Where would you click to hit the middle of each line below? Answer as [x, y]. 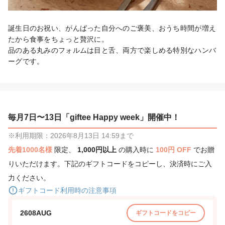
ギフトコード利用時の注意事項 [67, 191]
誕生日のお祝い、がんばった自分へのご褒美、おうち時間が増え [112, 28]
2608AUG [36, 213]
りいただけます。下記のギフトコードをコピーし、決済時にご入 [110, 164]
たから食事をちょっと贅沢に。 [58, 39]
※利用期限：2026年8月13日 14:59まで [71, 136]
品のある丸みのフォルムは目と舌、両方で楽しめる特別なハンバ [112, 50]
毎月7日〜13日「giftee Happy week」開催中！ [94, 118]
